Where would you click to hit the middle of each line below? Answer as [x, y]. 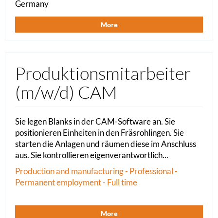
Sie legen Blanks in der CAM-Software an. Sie [95, 122]
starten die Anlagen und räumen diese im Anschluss [106, 144]
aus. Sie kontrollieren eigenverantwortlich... [92, 155]
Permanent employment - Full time [76, 182]
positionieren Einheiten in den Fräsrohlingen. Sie [100, 133]
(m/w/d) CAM [66, 92]
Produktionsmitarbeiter [103, 73]
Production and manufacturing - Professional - [96, 171]
